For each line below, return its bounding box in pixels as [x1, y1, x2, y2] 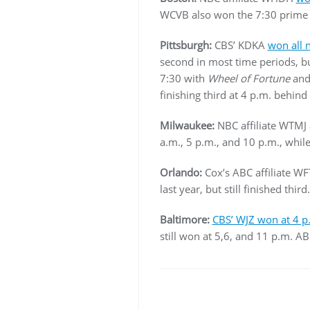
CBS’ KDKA [211, 38, 268, 52]
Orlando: [159, 165, 202, 179]
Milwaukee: [159, 118, 215, 132]
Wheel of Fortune [207, 71, 290, 85]
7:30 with [159, 71, 208, 85]
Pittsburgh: [159, 38, 212, 52]
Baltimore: [159, 212, 210, 226]
